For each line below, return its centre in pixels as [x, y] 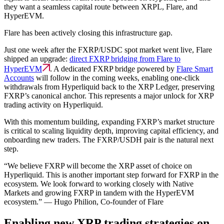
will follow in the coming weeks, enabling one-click [117, 78]
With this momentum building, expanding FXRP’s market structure [109, 122]
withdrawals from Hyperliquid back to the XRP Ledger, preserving [109, 87]
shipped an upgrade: [37, 59]
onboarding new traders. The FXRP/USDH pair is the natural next [109, 140]
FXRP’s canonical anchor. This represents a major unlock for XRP [109, 96]
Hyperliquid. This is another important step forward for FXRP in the [111, 175]
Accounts [19, 78]
